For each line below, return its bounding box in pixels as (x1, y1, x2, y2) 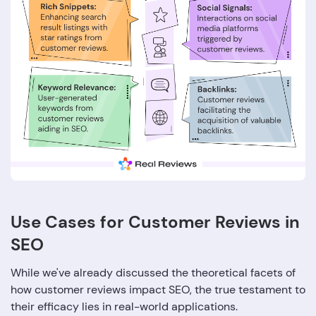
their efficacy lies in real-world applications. (11, 298, 238, 314)
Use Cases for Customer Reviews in (11, 210, 300, 233)
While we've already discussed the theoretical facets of (11, 265, 296, 280)
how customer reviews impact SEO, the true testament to (11, 281, 305, 297)
